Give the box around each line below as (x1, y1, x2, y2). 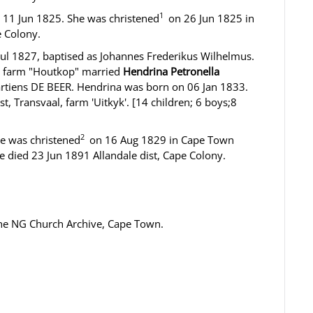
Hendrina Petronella (123, 64, 219, 78)
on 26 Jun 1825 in (166, 11, 254, 25)
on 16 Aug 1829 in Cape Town (87, 133, 234, 147)
